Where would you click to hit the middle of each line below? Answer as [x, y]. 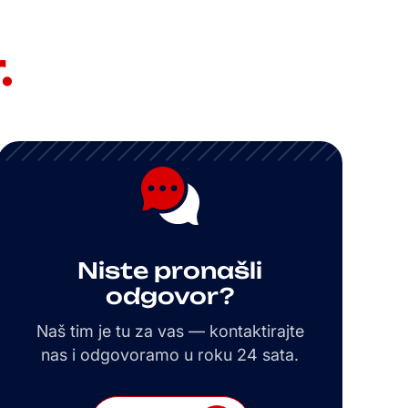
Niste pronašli [170, 271]
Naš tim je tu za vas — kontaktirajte [170, 331]
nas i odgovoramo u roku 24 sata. [170, 355]
